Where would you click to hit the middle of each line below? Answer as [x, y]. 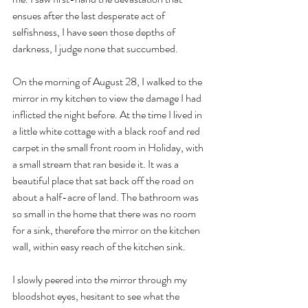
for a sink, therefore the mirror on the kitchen [107, 230]
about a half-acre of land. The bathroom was [107, 197]
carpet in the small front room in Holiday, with [109, 147]
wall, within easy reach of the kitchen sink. [99, 246]
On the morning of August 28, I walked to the [108, 81]
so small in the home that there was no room [105, 213]
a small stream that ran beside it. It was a [97, 164]
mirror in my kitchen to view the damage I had [108, 98]
